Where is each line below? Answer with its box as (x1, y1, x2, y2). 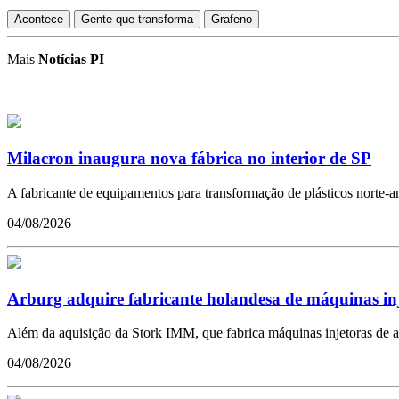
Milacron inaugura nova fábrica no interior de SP (7, 149, 371, 168)
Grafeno (211, 12, 252, 27)
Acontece (14, 12, 63, 27)
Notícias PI (38, 52, 104, 68)
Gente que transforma (81, 12, 193, 27)
